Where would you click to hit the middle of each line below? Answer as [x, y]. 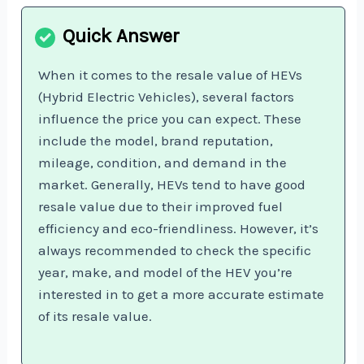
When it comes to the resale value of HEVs [171, 74]
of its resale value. [95, 316]
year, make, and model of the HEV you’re [166, 272]
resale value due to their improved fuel [161, 206]
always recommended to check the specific [175, 250]
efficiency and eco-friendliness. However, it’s [179, 228]
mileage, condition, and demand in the [163, 162]
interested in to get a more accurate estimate [182, 294]
